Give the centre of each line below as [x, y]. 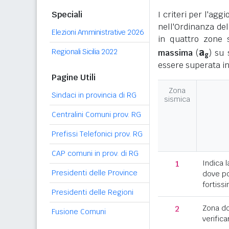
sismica [177, 99]
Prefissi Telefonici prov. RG [97, 134]
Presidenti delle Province [95, 173]
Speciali [67, 15]
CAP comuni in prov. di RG [95, 153]
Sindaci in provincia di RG [94, 95]
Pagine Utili [74, 77]
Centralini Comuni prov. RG [96, 114]
